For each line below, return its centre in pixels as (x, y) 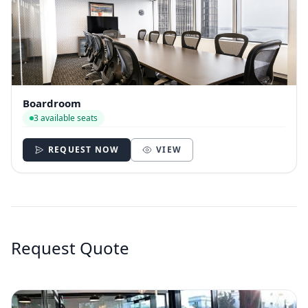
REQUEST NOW (84, 149)
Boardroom (52, 103)
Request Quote (70, 247)
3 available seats (66, 118)
